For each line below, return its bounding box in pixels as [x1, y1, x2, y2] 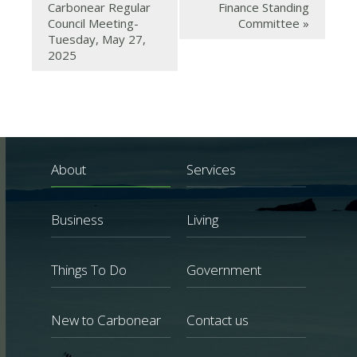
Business [51, 210, 104, 229]
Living [186, 210, 218, 229]
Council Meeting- [48, 15, 139, 32]
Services [186, 160, 236, 179]
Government [186, 261, 261, 280]
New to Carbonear [51, 311, 161, 330]
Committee [238, 15, 303, 32]
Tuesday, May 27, [48, 31, 146, 48]
